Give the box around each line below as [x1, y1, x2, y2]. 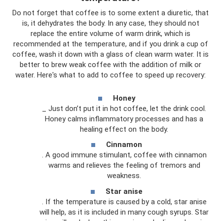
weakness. [107, 171, 141, 180]
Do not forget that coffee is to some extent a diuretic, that [12, 8, 209, 17]
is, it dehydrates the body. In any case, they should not [22, 19, 199, 28]
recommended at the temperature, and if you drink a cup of [13, 39, 208, 48]
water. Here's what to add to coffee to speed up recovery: [15, 71, 206, 79]
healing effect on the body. [80, 124, 168, 134]
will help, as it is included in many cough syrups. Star [39, 207, 209, 217]
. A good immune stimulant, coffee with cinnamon [41, 150, 207, 159]
